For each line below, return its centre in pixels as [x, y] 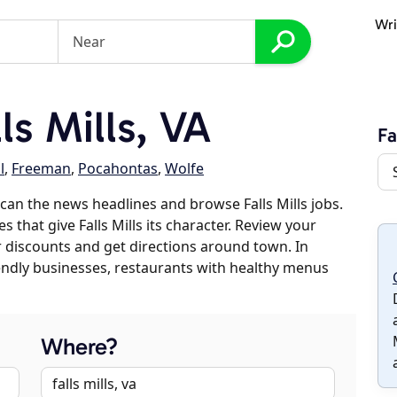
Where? [79, 347]
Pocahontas [118, 168]
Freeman [41, 168]
